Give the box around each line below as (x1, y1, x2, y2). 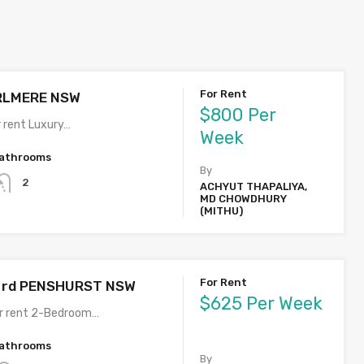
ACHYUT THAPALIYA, (200, 180, 308, 193)
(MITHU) (200, 204, 244, 217)
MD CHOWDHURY (200, 192, 288, 205)
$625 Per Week (200, 292, 323, 314)
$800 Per (200, 103, 277, 126)
